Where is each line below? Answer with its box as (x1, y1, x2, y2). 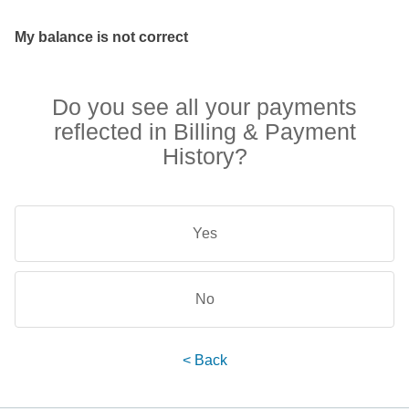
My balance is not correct (15, 29, 188, 45)
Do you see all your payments (52, 94, 357, 120)
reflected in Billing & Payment (53, 119, 356, 144)
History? (162, 143, 247, 169)
